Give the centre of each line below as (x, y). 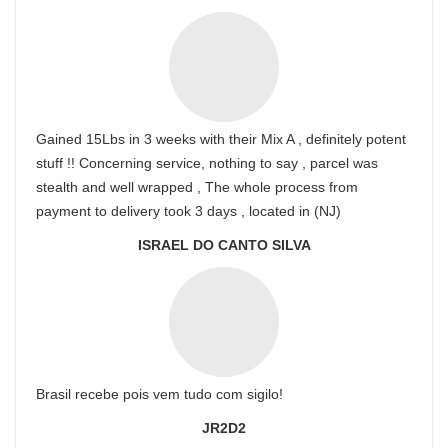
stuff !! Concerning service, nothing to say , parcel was (207, 163)
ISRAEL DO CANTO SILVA (224, 245)
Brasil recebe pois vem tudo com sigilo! (159, 394)
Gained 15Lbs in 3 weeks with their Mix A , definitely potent (221, 139)
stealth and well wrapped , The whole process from (197, 187)
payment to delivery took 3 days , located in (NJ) (188, 211)
